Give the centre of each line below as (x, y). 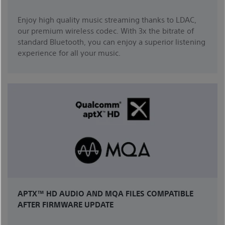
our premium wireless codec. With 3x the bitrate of (106, 31)
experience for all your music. (69, 53)
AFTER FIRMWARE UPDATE (66, 204)
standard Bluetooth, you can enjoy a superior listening (111, 42)
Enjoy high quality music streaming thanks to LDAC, (107, 20)
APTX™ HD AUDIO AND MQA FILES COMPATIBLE (105, 193)
